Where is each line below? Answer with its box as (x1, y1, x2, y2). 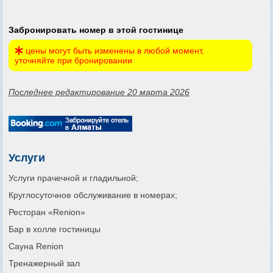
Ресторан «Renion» (9, 207, 85, 217)
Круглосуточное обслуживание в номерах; (9, 190, 177, 200)
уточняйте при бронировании (15, 55, 132, 65)
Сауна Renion (9, 241, 63, 251)
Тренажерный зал (9, 258, 80, 268)
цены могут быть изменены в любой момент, (23, 45, 204, 55)
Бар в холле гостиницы (9, 224, 101, 234)
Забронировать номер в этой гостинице (9, 24, 183, 35)
